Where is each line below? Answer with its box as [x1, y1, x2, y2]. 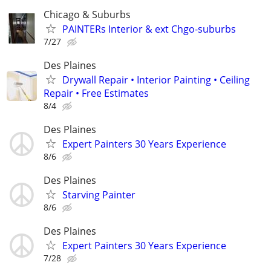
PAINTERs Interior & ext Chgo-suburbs [62, 22, 236, 36]
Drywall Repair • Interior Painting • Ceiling [62, 73, 250, 87]
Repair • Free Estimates [44, 86, 149, 100]
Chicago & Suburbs [44, 7, 131, 21]
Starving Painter [62, 188, 135, 202]
